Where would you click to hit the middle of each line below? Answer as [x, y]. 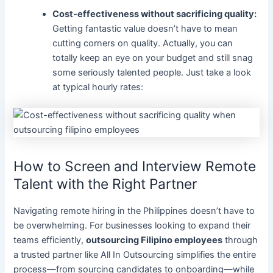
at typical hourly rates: [98, 87]
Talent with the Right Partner [105, 184]
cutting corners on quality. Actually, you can [143, 44]
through [240, 240]
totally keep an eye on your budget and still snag [153, 58]
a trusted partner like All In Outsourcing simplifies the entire [135, 255]
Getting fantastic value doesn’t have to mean [145, 29]
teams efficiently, [50, 240]
